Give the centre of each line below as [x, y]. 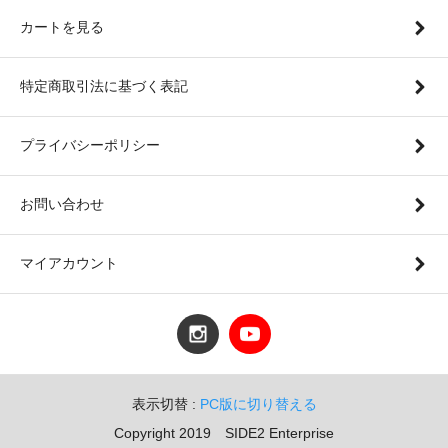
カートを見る [62, 26]
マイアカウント [69, 262]
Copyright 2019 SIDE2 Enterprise [224, 432]
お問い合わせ [62, 203]
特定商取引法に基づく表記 [104, 85]
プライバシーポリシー [90, 144]
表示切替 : [165, 403]
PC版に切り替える [258, 403]
